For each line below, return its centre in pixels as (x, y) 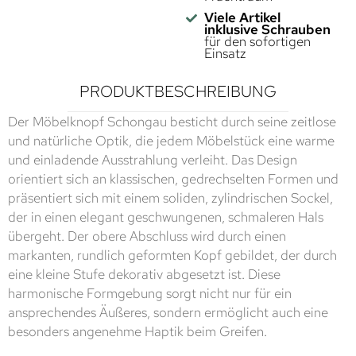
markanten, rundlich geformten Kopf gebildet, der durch (172, 255)
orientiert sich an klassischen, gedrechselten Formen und (173, 179)
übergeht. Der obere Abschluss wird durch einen (147, 236)
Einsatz (225, 54)
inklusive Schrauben (267, 30)
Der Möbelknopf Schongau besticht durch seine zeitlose (172, 122)
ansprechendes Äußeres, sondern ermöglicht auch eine (168, 313)
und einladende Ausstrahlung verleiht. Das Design (153, 160)
